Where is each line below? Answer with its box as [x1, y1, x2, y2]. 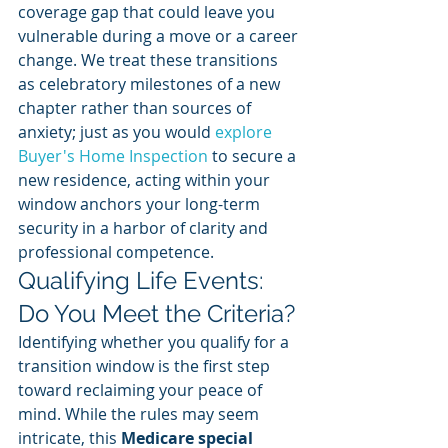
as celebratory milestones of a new [18, 73, 284, 95]
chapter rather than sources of [18, 97, 255, 119]
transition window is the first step [18, 355, 274, 377]
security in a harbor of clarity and [18, 217, 272, 239]
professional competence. [18, 241, 214, 263]
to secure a [208, 145, 300, 167]
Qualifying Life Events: [18, 266, 270, 295]
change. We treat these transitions [18, 49, 282, 71]
